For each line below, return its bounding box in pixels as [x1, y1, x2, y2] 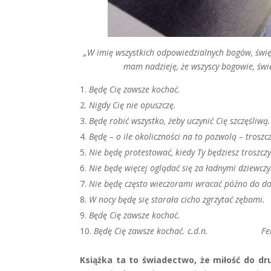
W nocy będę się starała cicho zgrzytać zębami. [89, 194, 265, 205]
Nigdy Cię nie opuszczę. [89, 99, 176, 111]
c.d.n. [188, 225, 261, 237]
